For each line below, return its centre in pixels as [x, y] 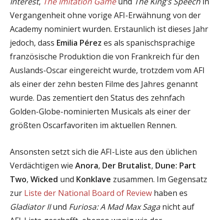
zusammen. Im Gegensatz [159, 179]
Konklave [94, 179]
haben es [170, 193]
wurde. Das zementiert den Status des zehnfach [97, 97]
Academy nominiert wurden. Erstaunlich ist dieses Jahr [109, 29]
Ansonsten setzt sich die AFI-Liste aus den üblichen [103, 151]
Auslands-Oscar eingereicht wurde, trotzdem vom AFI [107, 70]
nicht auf [177, 206]
